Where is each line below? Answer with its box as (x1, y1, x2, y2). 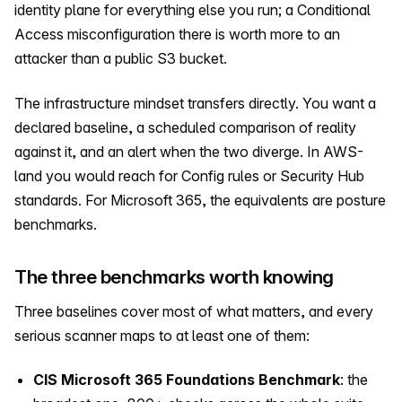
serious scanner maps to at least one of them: (14, 326, 310, 345)
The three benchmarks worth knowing (14, 265, 334, 288)
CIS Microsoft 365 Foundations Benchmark (32, 370, 340, 389)
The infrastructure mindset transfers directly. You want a (14, 93, 376, 112)
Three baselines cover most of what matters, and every (14, 301, 373, 320)
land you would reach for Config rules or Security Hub (14, 166, 364, 185)
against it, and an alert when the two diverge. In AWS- (14, 142, 363, 161)
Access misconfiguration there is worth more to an (14, 25, 340, 44)
